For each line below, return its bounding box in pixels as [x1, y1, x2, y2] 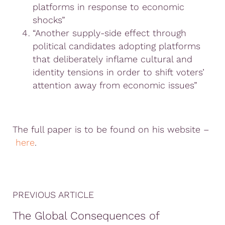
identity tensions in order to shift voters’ [33, 66, 204, 77]
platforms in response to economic [33, 1, 184, 12]
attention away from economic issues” [33, 79, 197, 90]
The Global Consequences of [13, 209, 159, 222]
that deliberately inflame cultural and [33, 53, 192, 64]
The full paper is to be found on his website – [13, 124, 209, 135]
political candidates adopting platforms [33, 40, 200, 51]
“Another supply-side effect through [33, 27, 186, 38]
